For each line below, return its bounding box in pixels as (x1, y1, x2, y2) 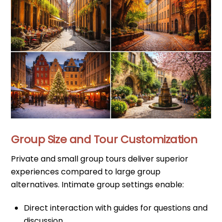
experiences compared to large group (11, 166, 161, 178)
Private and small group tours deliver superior (11, 153, 189, 165)
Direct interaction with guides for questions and (24, 202, 208, 214)
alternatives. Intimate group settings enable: (11, 179, 184, 191)
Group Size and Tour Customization (11, 132, 198, 148)
